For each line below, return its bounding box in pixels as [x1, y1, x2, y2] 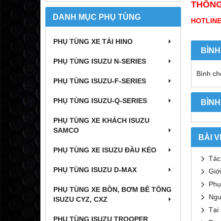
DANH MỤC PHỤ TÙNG [53, 12, 141, 21]
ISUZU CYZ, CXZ [53, 195, 108, 203]
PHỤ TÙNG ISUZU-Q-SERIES [53, 97, 147, 105]
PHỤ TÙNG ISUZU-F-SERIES [53, 77, 146, 85]
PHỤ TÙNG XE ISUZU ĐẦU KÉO [53, 146, 156, 154]
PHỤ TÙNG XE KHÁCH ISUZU [53, 116, 149, 124]
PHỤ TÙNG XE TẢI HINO [53, 37, 133, 45]
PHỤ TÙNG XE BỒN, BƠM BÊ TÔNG [53, 185, 172, 193]
